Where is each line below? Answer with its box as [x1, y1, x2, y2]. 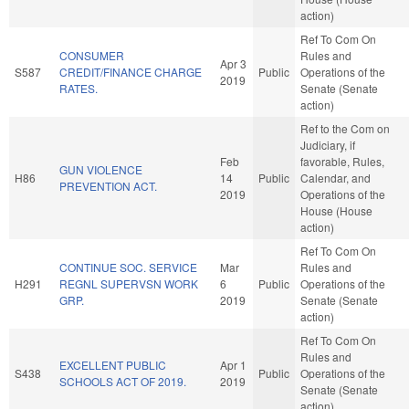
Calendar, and [300, 169, 371, 185]
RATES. [59, 79, 98, 96]
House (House [300, 202, 372, 218]
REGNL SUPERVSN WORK [59, 275, 198, 291]
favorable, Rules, [300, 152, 384, 169]
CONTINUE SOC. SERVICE [59, 258, 197, 275]
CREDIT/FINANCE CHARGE [59, 63, 202, 79]
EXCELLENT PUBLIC [59, 356, 166, 372]
